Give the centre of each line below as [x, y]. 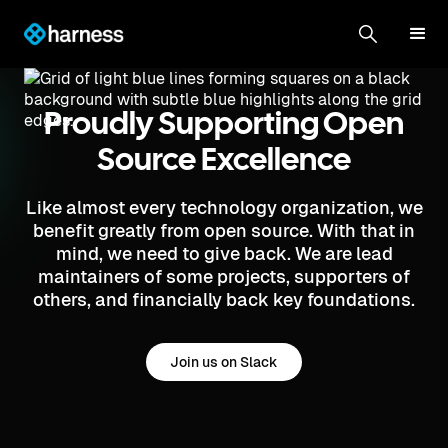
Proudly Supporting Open [224, 125]
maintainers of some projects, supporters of [224, 276]
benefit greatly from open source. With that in [224, 230]
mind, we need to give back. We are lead [224, 253]
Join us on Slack [224, 362]
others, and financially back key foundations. [224, 299]
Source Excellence [224, 161]
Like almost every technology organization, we [224, 207]
